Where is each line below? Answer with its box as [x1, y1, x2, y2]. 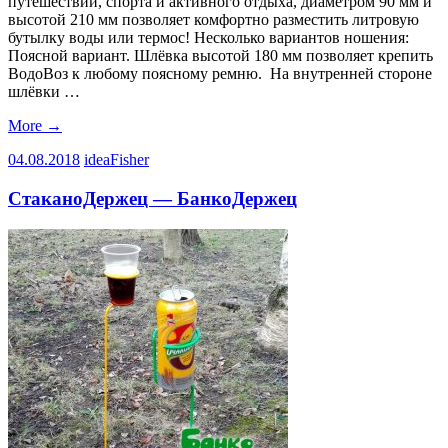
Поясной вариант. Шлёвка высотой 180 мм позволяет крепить [8, 47, 433, 65]
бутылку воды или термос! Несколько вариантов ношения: [8, 29, 409, 47]
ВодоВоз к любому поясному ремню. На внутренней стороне [8, 65, 432, 83]
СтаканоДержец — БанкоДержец [8, 187, 297, 209]
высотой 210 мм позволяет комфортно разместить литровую [8, 11, 419, 29]
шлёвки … [8, 83, 80, 101]
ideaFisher [84, 151, 149, 169]
